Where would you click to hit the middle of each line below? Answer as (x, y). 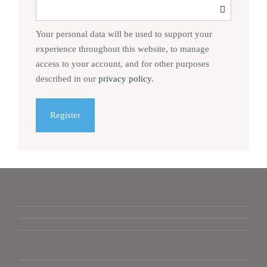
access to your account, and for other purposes (122, 64)
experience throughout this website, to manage (122, 49)
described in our (67, 79)
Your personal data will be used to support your (124, 34)
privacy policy (125, 79)
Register (65, 115)
